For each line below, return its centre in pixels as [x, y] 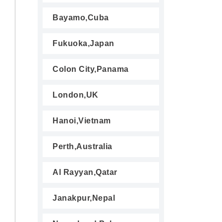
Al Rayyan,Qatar [85, 172]
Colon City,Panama [91, 69]
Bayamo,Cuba [81, 18]
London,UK [76, 95]
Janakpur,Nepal [84, 198]
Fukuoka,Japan [83, 43]
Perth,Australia [83, 146]
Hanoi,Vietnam [82, 121]
